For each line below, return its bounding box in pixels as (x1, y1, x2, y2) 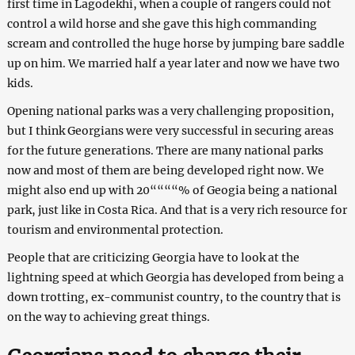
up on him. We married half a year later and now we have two (6, 56, 340, 71)
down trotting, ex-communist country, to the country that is (6, 290, 341, 305)
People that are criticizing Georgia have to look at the (6, 250, 300, 265)
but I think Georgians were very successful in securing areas (6, 124, 334, 139)
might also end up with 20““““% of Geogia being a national (6, 183, 338, 198)
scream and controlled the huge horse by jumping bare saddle (6, 36, 345, 52)
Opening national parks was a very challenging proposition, (6, 104, 334, 119)
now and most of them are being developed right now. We (6, 163, 324, 178)
